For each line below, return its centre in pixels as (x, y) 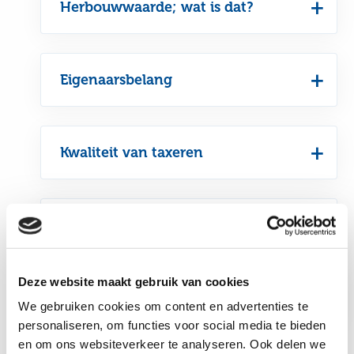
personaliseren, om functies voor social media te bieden (172, 325)
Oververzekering (117, 298)
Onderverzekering (122, 225)
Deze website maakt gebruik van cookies (134, 281)
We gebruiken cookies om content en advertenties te (163, 306)
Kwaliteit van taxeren (132, 152)
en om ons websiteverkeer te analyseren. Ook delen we (172, 344)
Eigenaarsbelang (117, 79)
